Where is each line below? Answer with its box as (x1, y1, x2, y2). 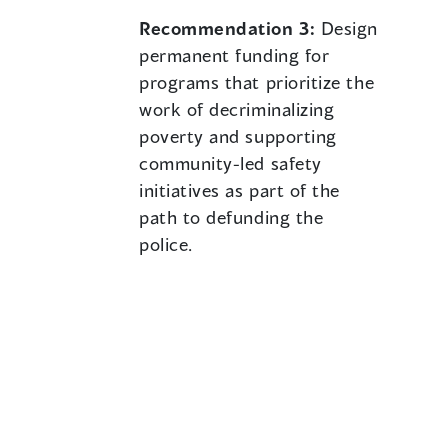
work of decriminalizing (139, 98, 335, 121)
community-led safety (139, 152, 322, 175)
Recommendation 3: (139, 17, 321, 40)
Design (320, 17, 378, 40)
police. (139, 233, 193, 256)
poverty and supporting (139, 125, 337, 148)
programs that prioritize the (139, 71, 375, 94)
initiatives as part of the (139, 179, 341, 202)
